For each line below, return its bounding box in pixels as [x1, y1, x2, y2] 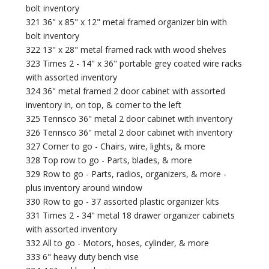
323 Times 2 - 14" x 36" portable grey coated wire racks [26, 58, 243, 70]
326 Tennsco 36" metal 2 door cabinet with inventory [26, 127, 233, 139]
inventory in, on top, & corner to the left [26, 99, 182, 111]
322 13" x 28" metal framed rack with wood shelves [26, 44, 227, 56]
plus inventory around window [26, 182, 143, 194]
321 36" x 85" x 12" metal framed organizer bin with [26, 16, 228, 28]
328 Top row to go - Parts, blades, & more [26, 154, 193, 166]
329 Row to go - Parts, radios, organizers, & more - [26, 168, 227, 180]
